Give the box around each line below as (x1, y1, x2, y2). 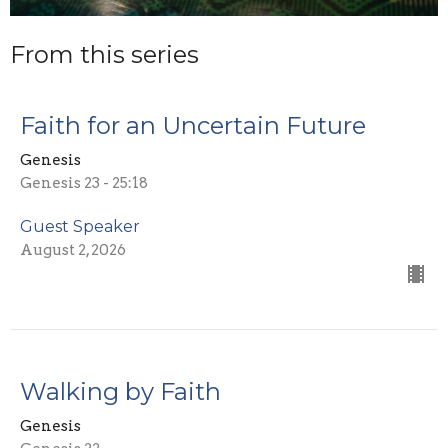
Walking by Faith (20, 377, 221, 407)
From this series (10, 39, 199, 69)
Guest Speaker (20, 217, 140, 237)
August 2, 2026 (20, 241, 126, 260)
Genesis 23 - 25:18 (20, 174, 148, 193)
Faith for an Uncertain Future (20, 111, 366, 141)
